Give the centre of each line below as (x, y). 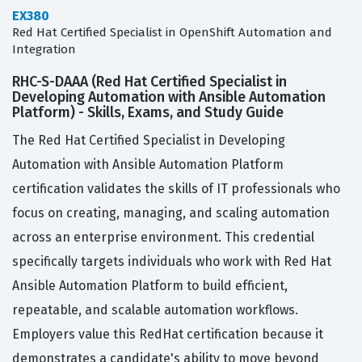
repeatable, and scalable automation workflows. (155, 310)
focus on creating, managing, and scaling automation (171, 213)
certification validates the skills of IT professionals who (176, 189)
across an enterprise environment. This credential (163, 238)
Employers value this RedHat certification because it (168, 335)
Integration (44, 50)
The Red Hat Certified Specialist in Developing (149, 141)
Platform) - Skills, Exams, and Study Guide (148, 113)
